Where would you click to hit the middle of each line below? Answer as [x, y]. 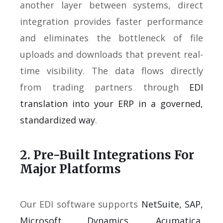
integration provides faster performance [111, 21]
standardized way [57, 120]
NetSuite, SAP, [172, 204]
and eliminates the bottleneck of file [111, 38]
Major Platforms [70, 169]
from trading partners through [105, 87]
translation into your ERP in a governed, [111, 103]
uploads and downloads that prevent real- [111, 54]
